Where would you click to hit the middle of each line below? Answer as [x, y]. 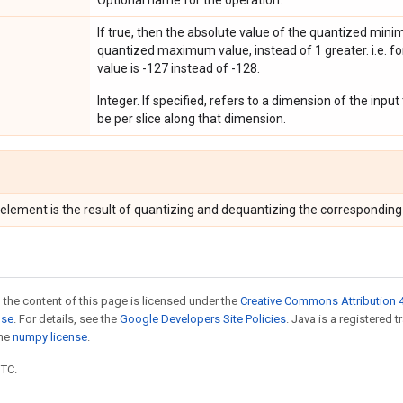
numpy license [50, 337]
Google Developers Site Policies [203, 319]
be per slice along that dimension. [192, 119]
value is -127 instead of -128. [179, 68]
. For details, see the [67, 319]
